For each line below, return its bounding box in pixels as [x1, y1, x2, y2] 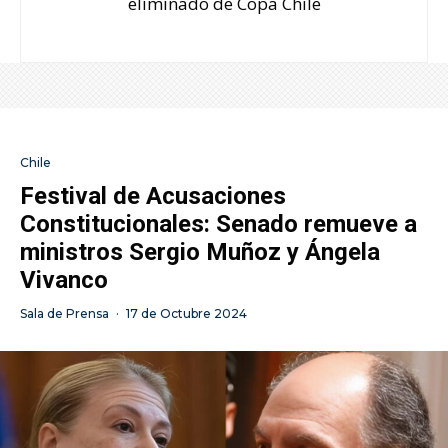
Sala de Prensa [20, 306, 109, 321]
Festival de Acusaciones [20, 182, 286, 210]
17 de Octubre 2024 [126, 306, 247, 321]
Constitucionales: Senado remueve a [20, 210, 417, 238]
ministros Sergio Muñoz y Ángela [20, 238, 380, 266]
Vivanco [20, 266, 108, 294]
